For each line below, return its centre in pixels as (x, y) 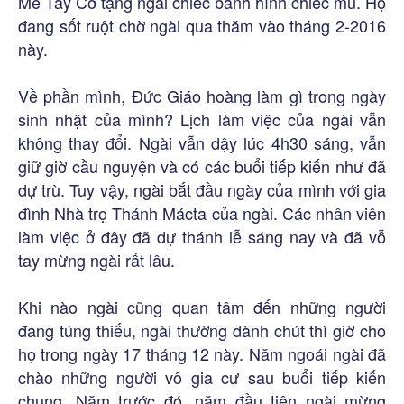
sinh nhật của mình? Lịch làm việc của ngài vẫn (202, 119)
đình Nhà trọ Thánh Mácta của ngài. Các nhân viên (202, 212)
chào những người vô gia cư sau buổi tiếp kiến (202, 376)
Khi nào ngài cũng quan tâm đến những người (202, 306)
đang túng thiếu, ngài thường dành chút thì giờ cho (202, 330)
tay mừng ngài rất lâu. (96, 259)
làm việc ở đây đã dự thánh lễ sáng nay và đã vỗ (202, 236)
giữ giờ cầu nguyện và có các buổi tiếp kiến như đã (202, 165)
